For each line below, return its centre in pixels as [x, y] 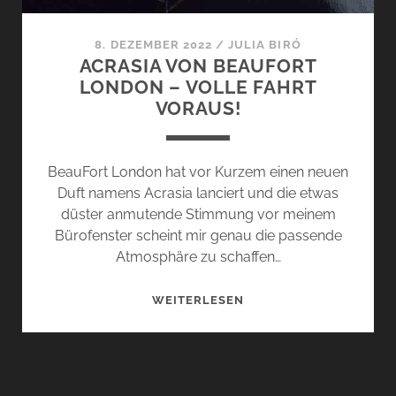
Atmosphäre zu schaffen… [198, 256]
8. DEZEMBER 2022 [154, 44]
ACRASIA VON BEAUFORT [198, 65]
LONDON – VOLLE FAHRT [198, 87]
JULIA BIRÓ [265, 44]
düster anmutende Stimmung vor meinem [198, 214]
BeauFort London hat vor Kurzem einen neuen [198, 171]
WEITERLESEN [198, 300]
